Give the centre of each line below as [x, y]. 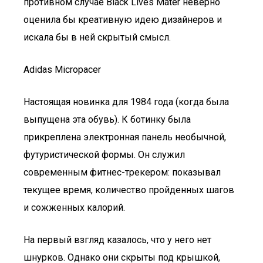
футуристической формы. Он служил [104, 155]
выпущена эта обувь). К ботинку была [107, 119]
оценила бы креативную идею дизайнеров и [123, 20]
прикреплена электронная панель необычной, [125, 137]
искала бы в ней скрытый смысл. [97, 37]
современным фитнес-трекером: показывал [122, 172]
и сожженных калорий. [74, 208]
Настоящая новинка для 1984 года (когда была [126, 102]
